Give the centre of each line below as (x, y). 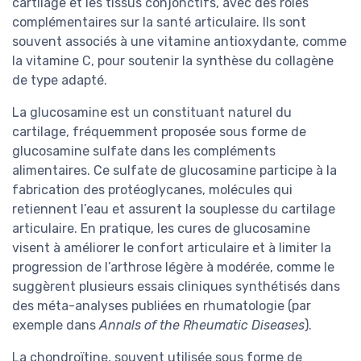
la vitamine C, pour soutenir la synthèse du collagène (173, 61)
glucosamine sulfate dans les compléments (144, 151)
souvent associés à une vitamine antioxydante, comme (179, 42)
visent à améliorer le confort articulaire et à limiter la (172, 248)
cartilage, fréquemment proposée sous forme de (159, 132)
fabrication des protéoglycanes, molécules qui (152, 190)
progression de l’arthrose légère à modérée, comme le (173, 268)
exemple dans (56, 326)
